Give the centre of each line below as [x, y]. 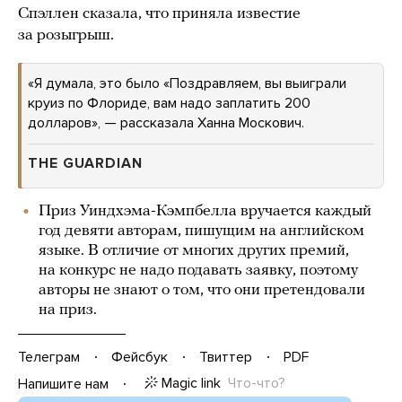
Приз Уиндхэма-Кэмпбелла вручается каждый [205, 211]
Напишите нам [63, 384]
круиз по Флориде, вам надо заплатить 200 [169, 103]
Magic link [191, 383]
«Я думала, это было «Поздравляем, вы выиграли [187, 83]
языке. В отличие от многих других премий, [194, 251]
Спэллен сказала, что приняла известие [159, 14]
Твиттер [226, 357]
